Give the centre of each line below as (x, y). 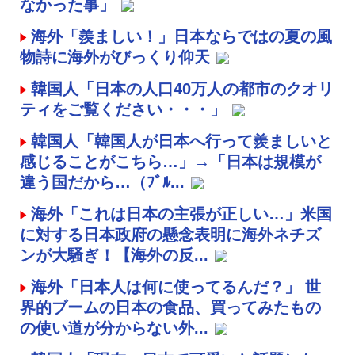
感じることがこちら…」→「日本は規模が (170, 161)
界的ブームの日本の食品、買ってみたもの (170, 307)
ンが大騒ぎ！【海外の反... (114, 255)
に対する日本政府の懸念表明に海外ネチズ (170, 234)
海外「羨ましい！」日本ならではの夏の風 (181, 36)
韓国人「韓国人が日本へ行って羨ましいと (181, 141)
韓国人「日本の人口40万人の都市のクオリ (182, 88)
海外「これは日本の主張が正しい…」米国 (181, 214)
